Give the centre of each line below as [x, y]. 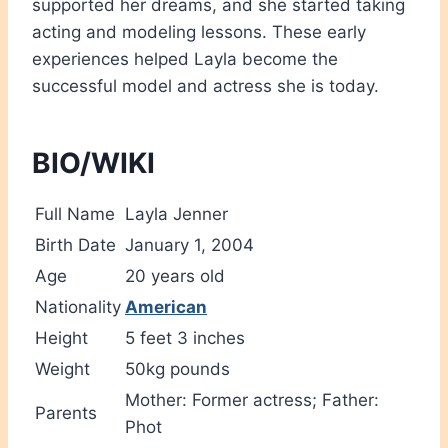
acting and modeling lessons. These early [199, 32]
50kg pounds [177, 369]
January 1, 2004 [189, 245]
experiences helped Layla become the [185, 59]
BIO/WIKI [93, 163]
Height [61, 338]
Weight [62, 369]
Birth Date [75, 245]
